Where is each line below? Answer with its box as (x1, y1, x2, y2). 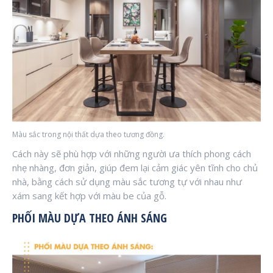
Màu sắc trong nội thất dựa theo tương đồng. (12, 129, 165, 140)
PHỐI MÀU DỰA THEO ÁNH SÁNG (12, 209, 170, 226)
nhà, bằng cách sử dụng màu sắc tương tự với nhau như (12, 175, 242, 188)
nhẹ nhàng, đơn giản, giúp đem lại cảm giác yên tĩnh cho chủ (12, 161, 258, 174)
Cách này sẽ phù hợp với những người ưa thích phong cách (12, 147, 251, 160)
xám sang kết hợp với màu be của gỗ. (12, 189, 166, 202)
